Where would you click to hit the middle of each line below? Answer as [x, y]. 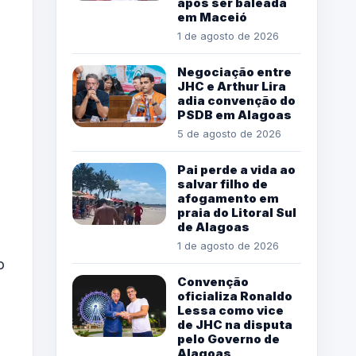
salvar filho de [222, 184]
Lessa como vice [230, 311]
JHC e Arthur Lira [232, 87]
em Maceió [212, 17]
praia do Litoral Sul [237, 213]
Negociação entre [234, 72]
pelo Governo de [228, 339]
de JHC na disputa [235, 325]
